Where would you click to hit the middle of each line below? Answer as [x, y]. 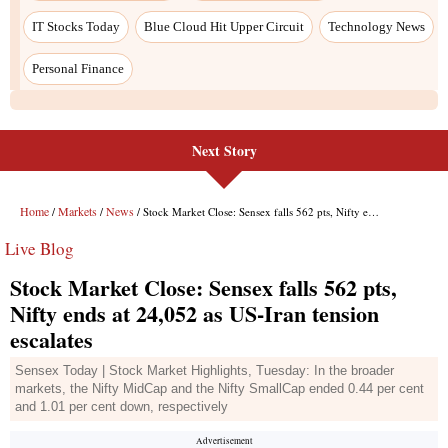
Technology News [376, 26]
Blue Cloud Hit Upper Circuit [224, 26]
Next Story [224, 150]
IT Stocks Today [76, 26]
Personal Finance [78, 68]
